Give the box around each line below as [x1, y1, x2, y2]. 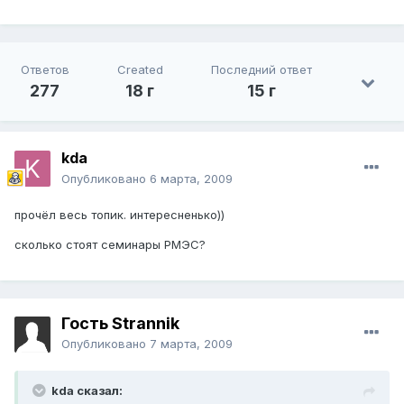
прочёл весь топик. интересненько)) [14, 207, 225, 223]
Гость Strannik [61, 314, 179, 334]
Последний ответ [210, 62, 312, 78]
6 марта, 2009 [150, 171, 233, 187]
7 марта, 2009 [150, 336, 233, 352]
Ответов [20, 62, 69, 78]
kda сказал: [51, 383, 123, 399]
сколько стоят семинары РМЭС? [14, 237, 206, 252]
